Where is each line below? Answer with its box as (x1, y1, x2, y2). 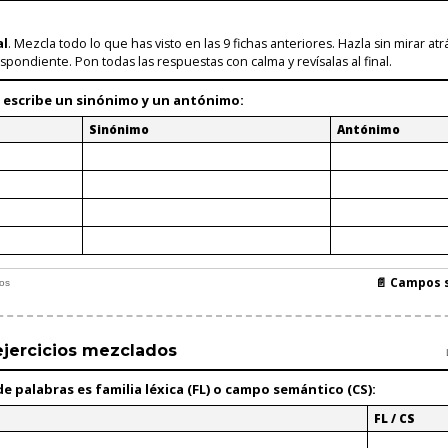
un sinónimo (55, 91, 139, 110)
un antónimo (152, 91, 240, 110)
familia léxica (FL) (95, 379, 210, 398)
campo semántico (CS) (225, 379, 372, 398)
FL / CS (374, 410, 415, 426)
